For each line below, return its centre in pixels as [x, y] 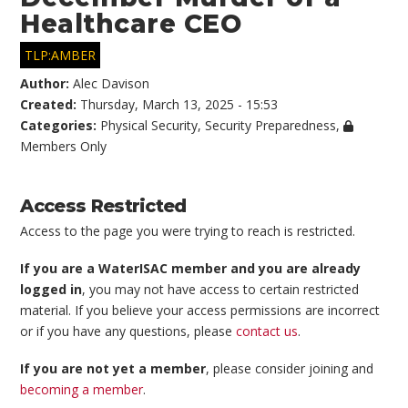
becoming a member [82, 390]
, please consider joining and [290, 369]
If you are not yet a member [113, 369]
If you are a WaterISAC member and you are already [191, 269]
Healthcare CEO [131, 23]
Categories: [61, 125]
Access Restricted [103, 205]
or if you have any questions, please [128, 331]
